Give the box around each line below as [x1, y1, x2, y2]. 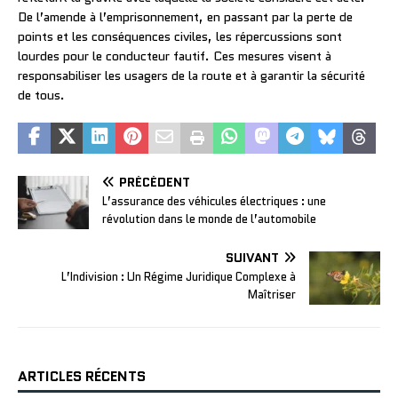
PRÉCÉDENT [119, 172, 190, 191]
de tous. [18, 85, 65, 104]
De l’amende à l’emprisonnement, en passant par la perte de [18, 7, 353, 26]
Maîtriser [248, 285, 296, 303]
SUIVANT [226, 248, 279, 267]
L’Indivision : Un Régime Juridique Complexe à [61, 267, 296, 285]
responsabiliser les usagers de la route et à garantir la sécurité [18, 66, 365, 84]
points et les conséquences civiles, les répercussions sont [18, 27, 342, 45]
